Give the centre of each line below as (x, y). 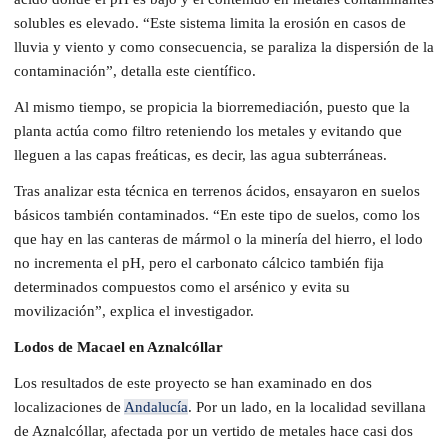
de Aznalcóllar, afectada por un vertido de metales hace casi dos (213, 430)
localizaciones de (69, 406)
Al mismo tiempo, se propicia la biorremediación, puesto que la (212, 106)
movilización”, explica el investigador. (134, 310)
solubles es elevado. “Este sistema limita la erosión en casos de (210, 22)
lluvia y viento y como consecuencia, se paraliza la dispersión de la (224, 46)
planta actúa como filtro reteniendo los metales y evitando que (208, 130)
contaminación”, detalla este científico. (135, 70)
